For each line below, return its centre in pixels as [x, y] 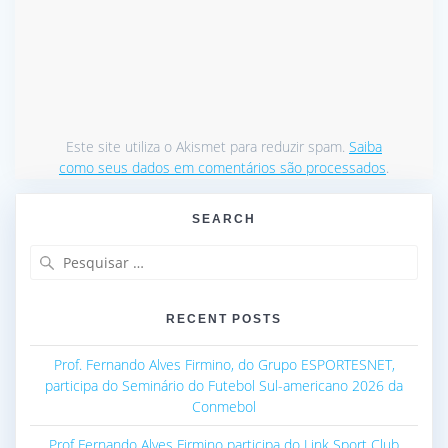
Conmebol [224, 407]
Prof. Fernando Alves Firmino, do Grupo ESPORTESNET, [224, 365]
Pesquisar [256, 254]
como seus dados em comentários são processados [222, 167]
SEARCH [224, 219]
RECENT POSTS [224, 319]
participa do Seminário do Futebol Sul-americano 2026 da [224, 386]
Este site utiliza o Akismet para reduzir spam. [207, 146]
